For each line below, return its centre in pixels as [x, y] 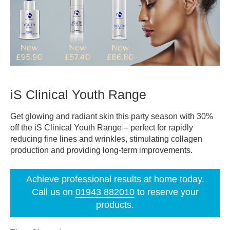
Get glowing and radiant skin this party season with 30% [112, 117]
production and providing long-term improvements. [101, 150]
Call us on [53, 192]
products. [115, 205]
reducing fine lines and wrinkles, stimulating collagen [106, 139]
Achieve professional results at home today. [115, 179]
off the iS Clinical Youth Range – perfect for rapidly [102, 128]
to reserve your [166, 192]
